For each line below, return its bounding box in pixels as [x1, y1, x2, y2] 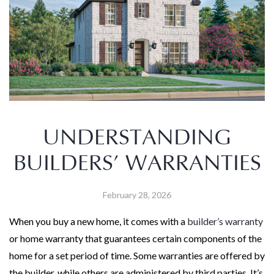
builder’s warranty [187, 215, 263, 227]
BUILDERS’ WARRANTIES [13, 151, 261, 176]
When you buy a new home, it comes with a [9, 215, 187, 227]
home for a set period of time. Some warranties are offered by [9, 249, 265, 261]
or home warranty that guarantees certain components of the [9, 232, 262, 244]
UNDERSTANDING [43, 125, 231, 150]
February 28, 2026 [103, 189, 171, 200]
